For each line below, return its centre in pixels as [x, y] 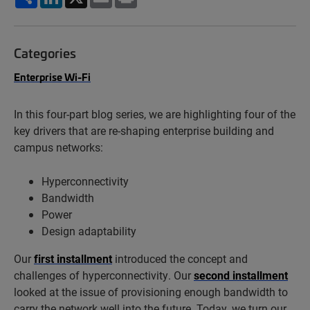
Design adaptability [89, 231]
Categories [45, 53]
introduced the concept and [180, 258]
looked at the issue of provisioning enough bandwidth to [151, 292]
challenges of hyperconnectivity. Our [104, 275]
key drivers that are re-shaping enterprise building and [144, 130]
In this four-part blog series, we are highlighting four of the [155, 114]
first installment [73, 258]
